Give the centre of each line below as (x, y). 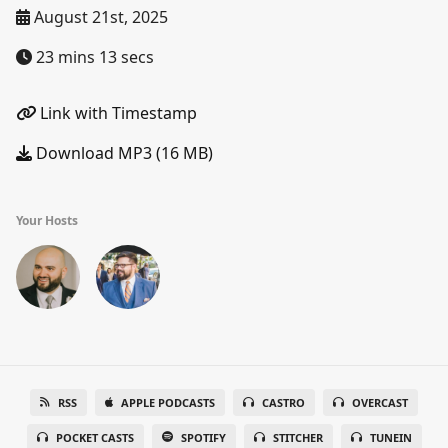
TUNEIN (390, 437)
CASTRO (283, 402)
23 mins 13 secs (93, 57)
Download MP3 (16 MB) (122, 153)
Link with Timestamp (116, 113)
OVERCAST (380, 402)
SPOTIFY (203, 437)
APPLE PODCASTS (168, 402)
